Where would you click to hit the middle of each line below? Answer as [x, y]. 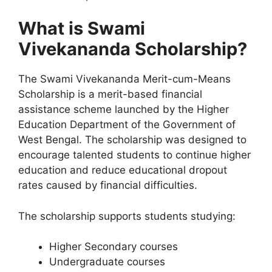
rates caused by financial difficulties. [108, 185]
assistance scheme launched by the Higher [124, 109]
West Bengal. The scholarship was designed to [132, 140]
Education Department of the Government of [127, 124]
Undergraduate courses [107, 262]
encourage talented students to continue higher [134, 155]
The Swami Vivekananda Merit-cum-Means [124, 79]
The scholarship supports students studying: [127, 216]
